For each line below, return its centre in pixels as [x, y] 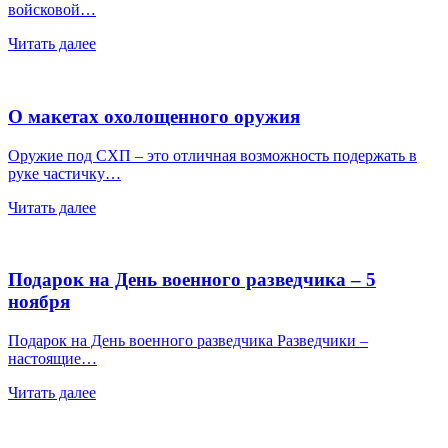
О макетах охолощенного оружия [154, 116]
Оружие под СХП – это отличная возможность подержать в [212, 155]
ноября [39, 302]
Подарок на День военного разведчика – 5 [192, 280]
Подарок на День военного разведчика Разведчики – [188, 341]
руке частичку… [64, 173]
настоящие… [52, 359]
